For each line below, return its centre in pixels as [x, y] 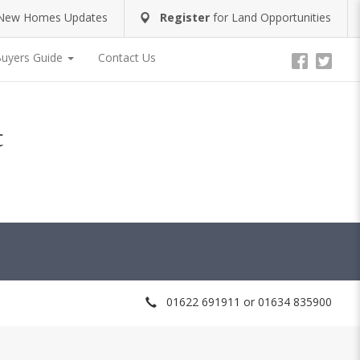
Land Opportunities [281, 17]
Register [185, 17]
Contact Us [127, 57]
